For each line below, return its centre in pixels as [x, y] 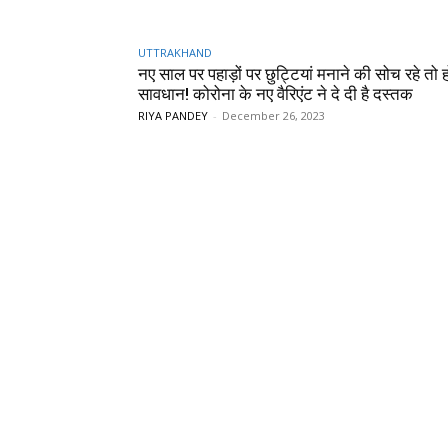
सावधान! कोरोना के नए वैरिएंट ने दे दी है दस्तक [275, 93]
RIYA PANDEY [173, 115]
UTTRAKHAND [175, 52]
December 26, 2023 [273, 115]
